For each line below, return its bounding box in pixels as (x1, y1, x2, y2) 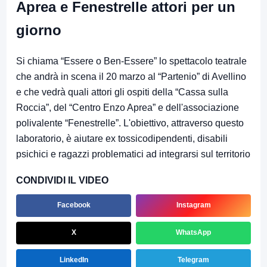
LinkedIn (59, 256, 88, 265)
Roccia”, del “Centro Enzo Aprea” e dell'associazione (16, 102, 239, 113)
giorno (16, 21, 61, 38)
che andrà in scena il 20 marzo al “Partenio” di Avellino (16, 71, 246, 82)
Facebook (57, 201, 91, 210)
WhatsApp (176, 228, 211, 237)
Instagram (176, 201, 211, 210)
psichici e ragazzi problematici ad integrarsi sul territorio (16, 148, 250, 159)
